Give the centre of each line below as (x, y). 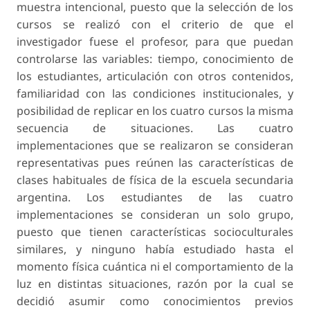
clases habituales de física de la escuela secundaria (155, 180)
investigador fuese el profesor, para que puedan (155, 41)
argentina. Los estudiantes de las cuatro (155, 197)
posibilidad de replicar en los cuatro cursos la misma (155, 110)
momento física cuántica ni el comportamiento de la (155, 266)
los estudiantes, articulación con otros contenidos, (155, 76)
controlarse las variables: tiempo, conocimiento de (155, 58)
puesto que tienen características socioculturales (155, 231)
